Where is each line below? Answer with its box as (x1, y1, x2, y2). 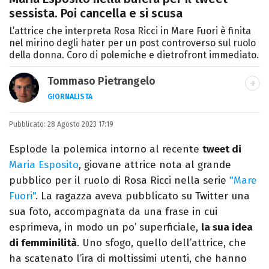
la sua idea (201, 221, 253, 234)
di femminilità (9, 237, 77, 250)
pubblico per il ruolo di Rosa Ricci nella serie (9, 174, 229, 187)
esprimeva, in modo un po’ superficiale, (9, 221, 201, 234)
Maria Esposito (9, 159, 79, 172)
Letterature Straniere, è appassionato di (47, 125, 241, 138)
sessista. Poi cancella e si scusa (9, 6, 183, 21)
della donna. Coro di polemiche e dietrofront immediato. (9, 49, 259, 61)
